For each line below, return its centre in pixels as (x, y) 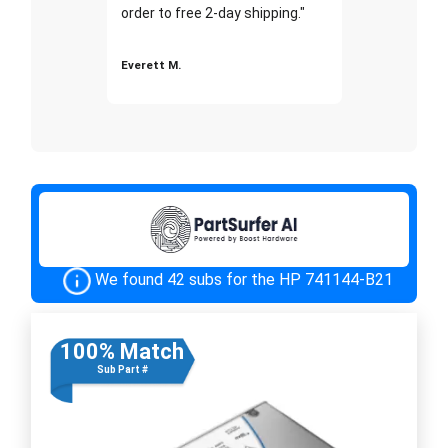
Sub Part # (122, 369)
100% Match (122, 351)
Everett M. (150, 64)
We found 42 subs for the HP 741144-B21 (244, 279)
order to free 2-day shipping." (212, 12)
